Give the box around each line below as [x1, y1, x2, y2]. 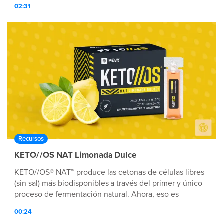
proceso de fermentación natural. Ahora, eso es [14, 189, 179, 200]
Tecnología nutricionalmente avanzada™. [14, 200, 154, 211]
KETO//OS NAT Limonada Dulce [14, 150, 136, 161]
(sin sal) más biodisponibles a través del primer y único [14, 178, 202, 189]
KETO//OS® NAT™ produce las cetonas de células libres [14, 167, 204, 178]
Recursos [18, 135, 44, 143]
